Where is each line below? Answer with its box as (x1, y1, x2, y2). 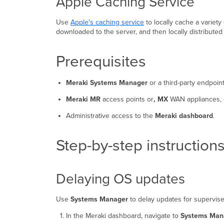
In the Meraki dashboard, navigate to (65, 211, 180, 220)
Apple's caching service (70, 18, 144, 27)
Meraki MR (65, 95, 100, 104)
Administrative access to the (65, 111, 155, 120)
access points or (100, 95, 153, 104)
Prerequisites (56, 52, 146, 71)
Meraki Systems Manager (65, 78, 147, 87)
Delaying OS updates (56, 170, 185, 188)
